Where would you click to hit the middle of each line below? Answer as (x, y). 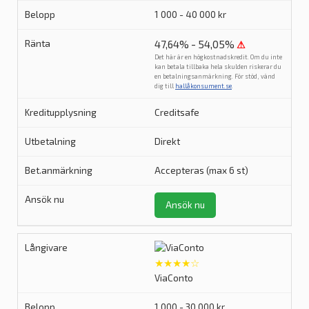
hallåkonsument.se (203, 86)
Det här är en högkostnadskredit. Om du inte (218, 57)
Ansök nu (185, 205)
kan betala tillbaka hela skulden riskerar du (218, 67)
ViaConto (174, 278)
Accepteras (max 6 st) (201, 170)
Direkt (167, 141)
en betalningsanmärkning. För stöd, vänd (215, 76)
